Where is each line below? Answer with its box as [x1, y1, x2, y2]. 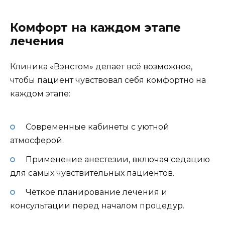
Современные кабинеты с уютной [25, 122, 169, 132]
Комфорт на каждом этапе [10, 21, 181, 35]
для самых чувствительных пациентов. [10, 168, 174, 178]
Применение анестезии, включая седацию [25, 154, 210, 164]
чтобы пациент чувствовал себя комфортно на [10, 75, 206, 85]
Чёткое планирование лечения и [25, 187, 167, 197]
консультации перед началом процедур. [10, 200, 184, 210]
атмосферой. [10, 135, 64, 145]
